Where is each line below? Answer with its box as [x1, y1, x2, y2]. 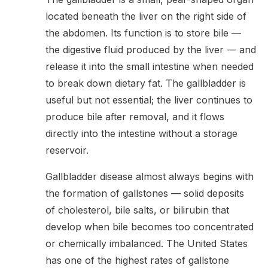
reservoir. [45, 144, 89, 156]
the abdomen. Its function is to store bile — [45, 26, 241, 39]
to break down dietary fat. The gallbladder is [45, 77, 246, 89]
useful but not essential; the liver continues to [45, 93, 252, 106]
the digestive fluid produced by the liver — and [45, 43, 256, 56]
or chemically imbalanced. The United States [45, 237, 248, 249]
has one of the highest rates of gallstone [45, 254, 229, 266]
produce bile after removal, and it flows [45, 110, 224, 123]
